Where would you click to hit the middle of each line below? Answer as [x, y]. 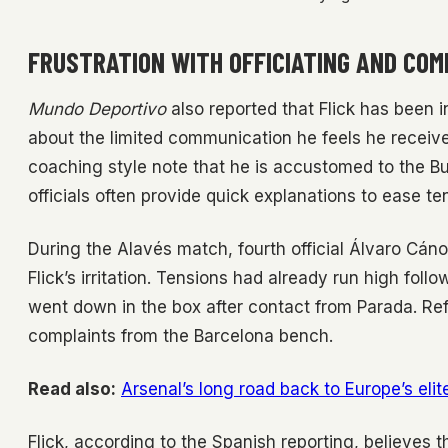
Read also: [72, 389]
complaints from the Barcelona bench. [180, 336]
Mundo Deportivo [97, 109]
